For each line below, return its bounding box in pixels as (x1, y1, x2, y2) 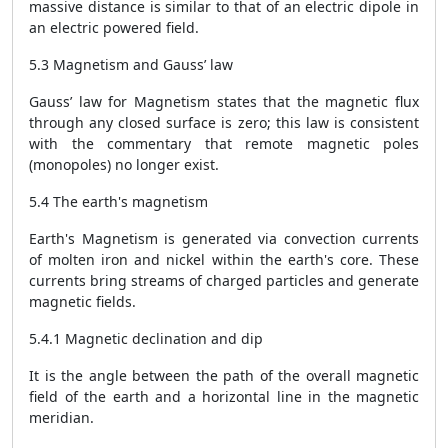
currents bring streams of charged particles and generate (29, 271, 419, 290)
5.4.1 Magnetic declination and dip (29, 329, 263, 348)
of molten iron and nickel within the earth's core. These (29, 250, 419, 269)
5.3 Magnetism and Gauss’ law (29, 55, 233, 74)
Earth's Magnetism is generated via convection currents (29, 229, 419, 248)
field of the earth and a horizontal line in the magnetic (29, 387, 419, 406)
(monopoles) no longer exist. (29, 155, 219, 174)
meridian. (29, 408, 94, 427)
